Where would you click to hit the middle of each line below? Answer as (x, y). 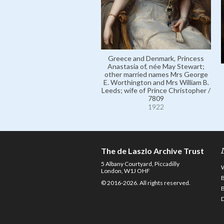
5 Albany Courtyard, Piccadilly (140, 164)
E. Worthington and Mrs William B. (156, 82)
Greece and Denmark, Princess (156, 58)
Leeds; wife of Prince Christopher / (156, 90)
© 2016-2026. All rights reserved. (146, 183)
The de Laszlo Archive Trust (152, 151)
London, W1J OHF (125, 171)
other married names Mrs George (156, 74)
